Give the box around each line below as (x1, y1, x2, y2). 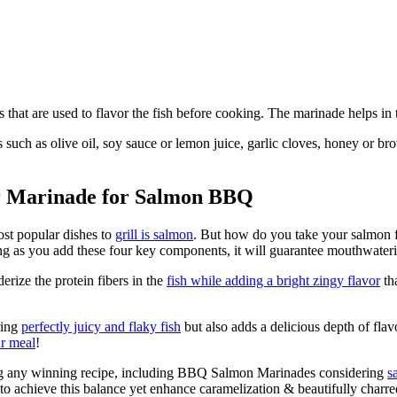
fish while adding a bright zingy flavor (167, 272, 380, 288)
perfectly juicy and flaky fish (21, 318, 181, 334)
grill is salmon (115, 226, 193, 242)
